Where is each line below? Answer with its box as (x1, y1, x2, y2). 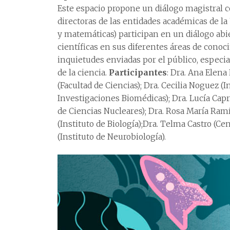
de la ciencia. (57, 67, 109, 78)
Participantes (109, 67, 167, 78)
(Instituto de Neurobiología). (57, 131, 166, 142)
